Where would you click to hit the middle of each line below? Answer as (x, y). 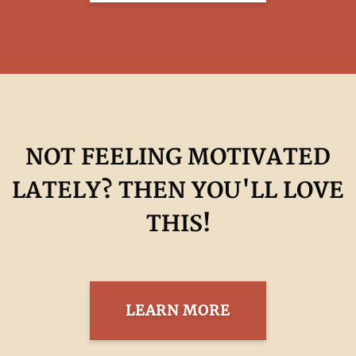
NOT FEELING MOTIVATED (178, 158)
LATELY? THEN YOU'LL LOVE (178, 192)
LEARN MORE (178, 311)
